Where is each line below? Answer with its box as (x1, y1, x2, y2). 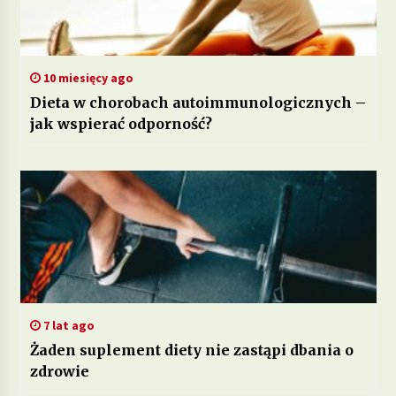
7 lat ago (40, 316, 95, 333)
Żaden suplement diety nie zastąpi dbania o (29, 340, 354, 359)
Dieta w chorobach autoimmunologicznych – (29, 93, 366, 111)
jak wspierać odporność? (29, 114, 212, 133)
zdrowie (29, 362, 89, 380)
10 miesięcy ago (40, 69, 133, 86)
